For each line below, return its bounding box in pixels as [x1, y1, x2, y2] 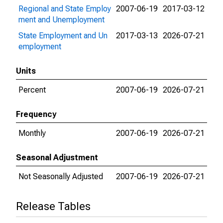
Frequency [16, 110, 56, 119]
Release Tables [16, 200, 91, 213]
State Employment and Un [18, 31, 108, 40]
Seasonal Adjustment [16, 153, 98, 162]
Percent [18, 85, 46, 95]
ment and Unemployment [18, 15, 105, 24]
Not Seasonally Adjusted [18, 172, 103, 181]
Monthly [18, 128, 46, 138]
